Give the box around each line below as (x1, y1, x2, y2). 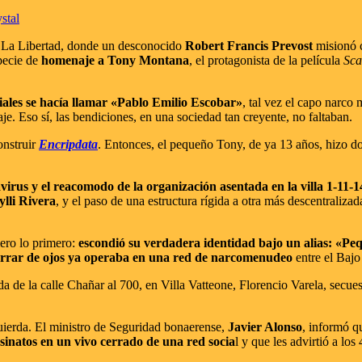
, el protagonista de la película (189, 53, 343, 67)
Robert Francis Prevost (185, 38, 313, 53)
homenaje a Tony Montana (41, 53, 189, 67)
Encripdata (39, 137, 98, 151)
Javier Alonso (228, 319, 302, 334)
